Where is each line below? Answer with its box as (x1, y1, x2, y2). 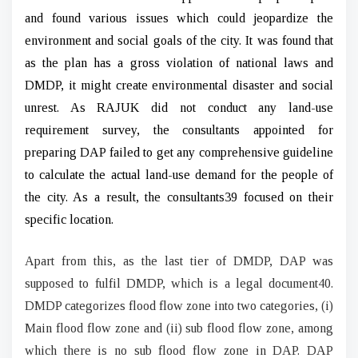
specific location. (25, 212, 113, 226)
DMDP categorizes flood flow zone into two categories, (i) (25, 298, 333, 312)
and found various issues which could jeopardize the (25, 10, 333, 25)
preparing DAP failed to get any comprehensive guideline (25, 145, 333, 159)
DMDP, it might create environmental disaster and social (25, 78, 333, 92)
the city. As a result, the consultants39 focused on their (25, 189, 333, 204)
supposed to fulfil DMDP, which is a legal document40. (25, 276, 333, 290)
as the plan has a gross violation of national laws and (25, 55, 333, 70)
